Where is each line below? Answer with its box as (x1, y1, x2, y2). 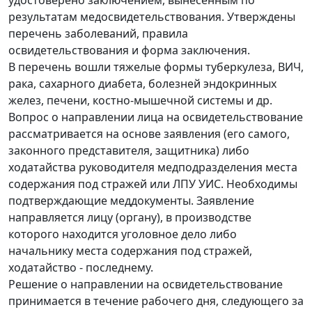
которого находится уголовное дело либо (8, 226, 237, 242)
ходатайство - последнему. (8, 260, 153, 276)
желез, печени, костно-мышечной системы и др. (8, 93, 272, 109)
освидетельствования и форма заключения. (8, 42, 250, 58)
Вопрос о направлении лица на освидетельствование (8, 109, 303, 125)
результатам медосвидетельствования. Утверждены (8, 9, 295, 25)
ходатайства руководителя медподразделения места (8, 159, 297, 175)
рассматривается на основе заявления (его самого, (8, 126, 290, 142)
